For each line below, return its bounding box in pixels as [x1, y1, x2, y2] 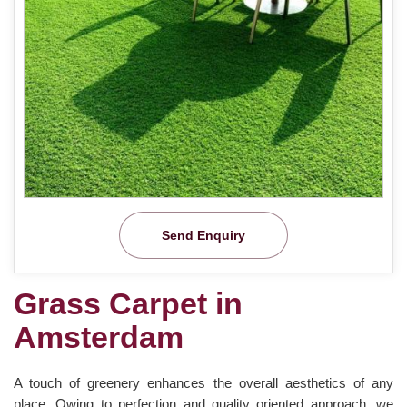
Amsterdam [14, 319, 184, 354]
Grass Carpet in [14, 285, 243, 321]
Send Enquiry [162, 227, 245, 243]
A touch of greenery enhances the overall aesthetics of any [14, 374, 393, 391]
